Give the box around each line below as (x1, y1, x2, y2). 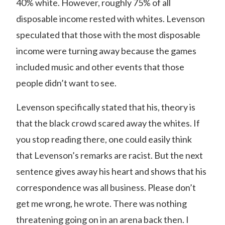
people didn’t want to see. (16, 77, 117, 88)
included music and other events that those (16, 61, 184, 72)
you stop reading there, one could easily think (16, 134, 192, 145)
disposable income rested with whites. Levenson (16, 13, 205, 24)
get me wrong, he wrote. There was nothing (16, 198, 187, 209)
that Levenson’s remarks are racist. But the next (16, 150, 203, 161)
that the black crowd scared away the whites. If (16, 118, 200, 129)
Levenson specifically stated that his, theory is (16, 101, 195, 113)
